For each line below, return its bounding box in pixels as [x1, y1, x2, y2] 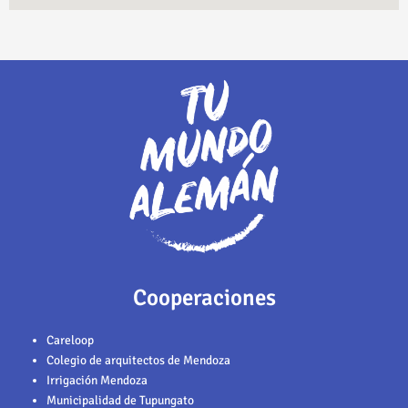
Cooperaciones [132, 282, 276, 311]
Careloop [46, 331, 95, 348]
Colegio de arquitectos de [46, 352, 181, 368]
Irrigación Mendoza [46, 372, 148, 388]
